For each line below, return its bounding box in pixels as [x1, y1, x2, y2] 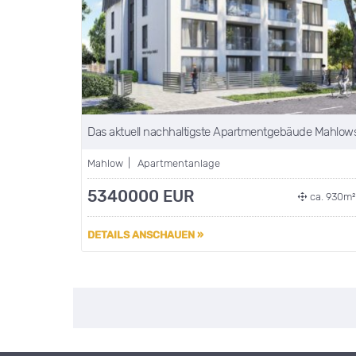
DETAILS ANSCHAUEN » [87, 229, 203, 242]
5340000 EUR [87, 187, 198, 207]
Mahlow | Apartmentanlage [87, 157, 220, 170]
